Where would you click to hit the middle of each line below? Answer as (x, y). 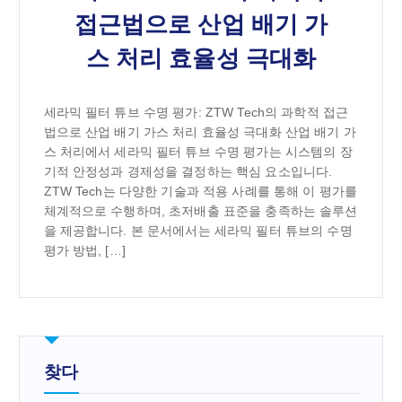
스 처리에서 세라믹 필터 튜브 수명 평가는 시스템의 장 (198, 152)
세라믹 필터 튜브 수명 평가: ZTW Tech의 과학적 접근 (196, 113)
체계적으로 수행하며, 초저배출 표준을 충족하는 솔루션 (201, 211)
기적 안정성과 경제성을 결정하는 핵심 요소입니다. (188, 172)
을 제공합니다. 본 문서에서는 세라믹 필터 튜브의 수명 (198, 231)
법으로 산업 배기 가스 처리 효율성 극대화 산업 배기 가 (200, 132)
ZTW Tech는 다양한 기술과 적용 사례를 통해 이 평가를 (201, 192)
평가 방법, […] (84, 251)
